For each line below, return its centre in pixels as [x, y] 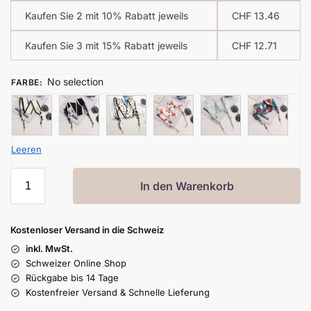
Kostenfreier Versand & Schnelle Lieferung [118, 293]
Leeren [26, 150]
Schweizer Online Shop [76, 263]
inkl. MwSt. [49, 249]
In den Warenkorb [187, 186]
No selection [75, 82]
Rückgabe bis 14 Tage [72, 278]
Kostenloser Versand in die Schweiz [87, 230]
